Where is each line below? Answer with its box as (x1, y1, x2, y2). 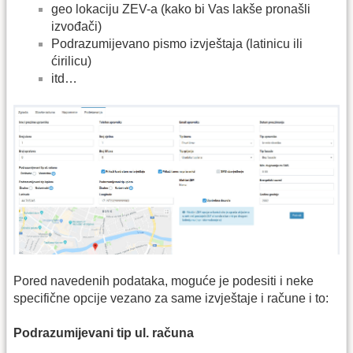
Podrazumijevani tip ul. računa (13, 326, 194, 340)
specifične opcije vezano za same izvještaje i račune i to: (13, 291, 329, 305)
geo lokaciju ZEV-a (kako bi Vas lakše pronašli (51, 2, 310, 16)
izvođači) (51, 19, 102, 33)
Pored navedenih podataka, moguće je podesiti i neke (13, 273, 314, 288)
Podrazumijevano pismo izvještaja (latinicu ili (51, 36, 303, 50)
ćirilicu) (51, 54, 91, 68)
